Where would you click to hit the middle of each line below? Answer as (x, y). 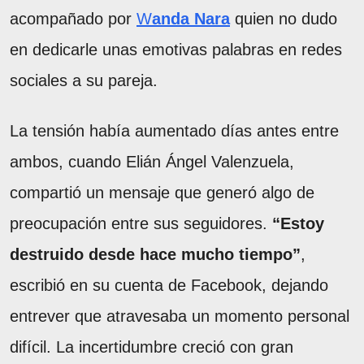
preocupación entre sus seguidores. (141, 223)
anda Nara (191, 18)
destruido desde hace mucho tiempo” (155, 254)
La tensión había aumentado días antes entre (174, 130)
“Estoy (298, 223)
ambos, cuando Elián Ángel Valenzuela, (152, 161)
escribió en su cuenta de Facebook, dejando (169, 285)
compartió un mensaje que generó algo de (162, 192)
